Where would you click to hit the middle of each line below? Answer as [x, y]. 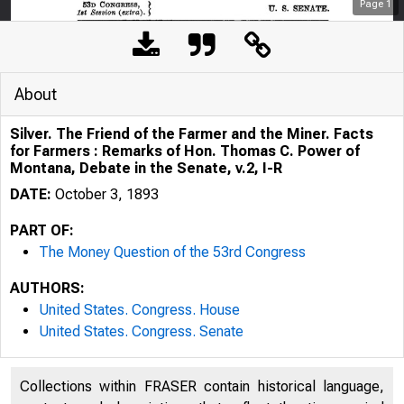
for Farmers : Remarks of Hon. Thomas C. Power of [185, 151]
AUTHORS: [47, 288]
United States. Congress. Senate [141, 331]
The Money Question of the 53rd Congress [172, 252]
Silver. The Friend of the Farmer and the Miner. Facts [192, 134]
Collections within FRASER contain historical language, [202, 386]
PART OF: [42, 230]
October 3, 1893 [105, 194]
